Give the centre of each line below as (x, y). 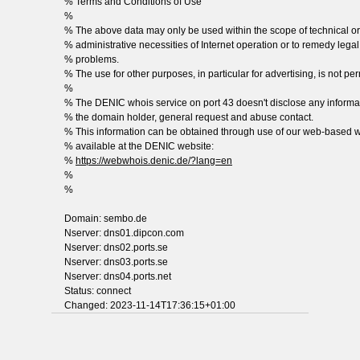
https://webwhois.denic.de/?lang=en (154, 160)
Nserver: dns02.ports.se (116, 247)
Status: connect (98, 290)
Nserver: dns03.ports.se (116, 262)
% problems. (92, 59)
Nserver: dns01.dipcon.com (124, 233)
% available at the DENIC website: (139, 146)
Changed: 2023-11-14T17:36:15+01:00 (150, 305)
